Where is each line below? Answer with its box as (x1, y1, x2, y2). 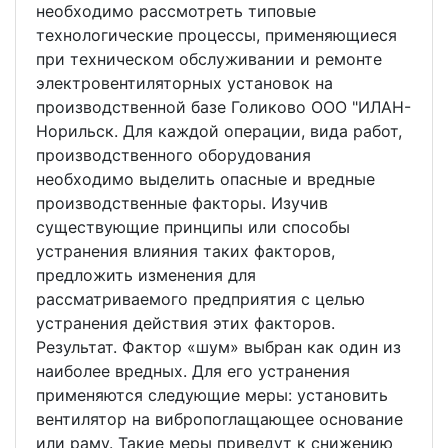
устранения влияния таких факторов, (36, 241, 335, 261)
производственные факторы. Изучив (36, 193, 328, 213)
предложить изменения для (36, 265, 256, 285)
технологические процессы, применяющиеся (36, 25, 397, 45)
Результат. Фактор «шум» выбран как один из (36, 337, 401, 357)
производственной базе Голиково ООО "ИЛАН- (36, 97, 411, 117)
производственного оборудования (36, 145, 311, 165)
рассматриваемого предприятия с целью (36, 289, 365, 309)
